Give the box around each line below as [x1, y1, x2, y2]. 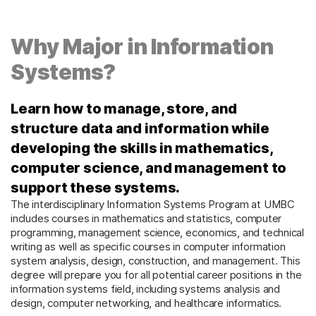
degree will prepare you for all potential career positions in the [11, 268, 302, 282]
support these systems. [11, 179, 181, 197]
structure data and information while [11, 120, 269, 138]
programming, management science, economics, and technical [11, 226, 305, 240]
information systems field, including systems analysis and [11, 282, 281, 296]
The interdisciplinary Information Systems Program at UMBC [11, 197, 296, 212]
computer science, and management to [11, 159, 287, 177]
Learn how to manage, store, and [11, 100, 238, 118]
